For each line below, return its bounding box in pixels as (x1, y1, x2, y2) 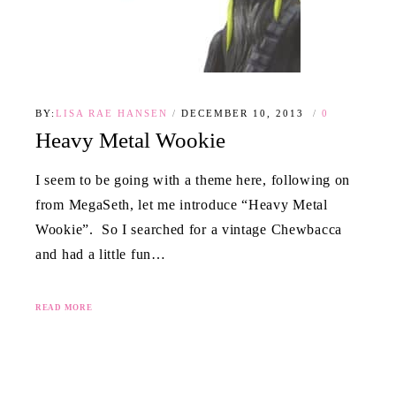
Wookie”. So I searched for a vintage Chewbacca (35, 221, 342, 237)
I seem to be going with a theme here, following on (35, 171, 351, 187)
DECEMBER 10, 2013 (181, 108, 308, 119)
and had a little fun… (35, 246, 166, 262)
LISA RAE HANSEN (56, 108, 168, 119)
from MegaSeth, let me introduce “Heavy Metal (35, 196, 328, 212)
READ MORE (35, 302, 93, 312)
